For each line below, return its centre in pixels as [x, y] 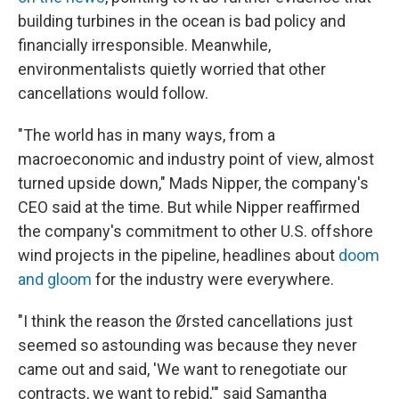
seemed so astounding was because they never [187, 345]
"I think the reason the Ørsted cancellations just [185, 321]
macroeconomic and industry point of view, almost [196, 159]
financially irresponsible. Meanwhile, [144, 45]
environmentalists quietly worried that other [172, 69]
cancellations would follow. [113, 93]
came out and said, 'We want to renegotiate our [183, 369]
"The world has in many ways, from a [147, 135]
